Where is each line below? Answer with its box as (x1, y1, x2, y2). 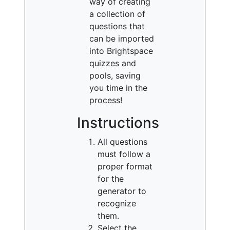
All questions (98, 137, 147, 147)
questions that (89, 21, 145, 31)
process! (89, 95, 122, 105)
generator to (98, 186, 146, 196)
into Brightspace (89, 46, 153, 56)
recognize (98, 198, 136, 208)
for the (98, 174, 124, 184)
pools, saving (89, 70, 141, 81)
